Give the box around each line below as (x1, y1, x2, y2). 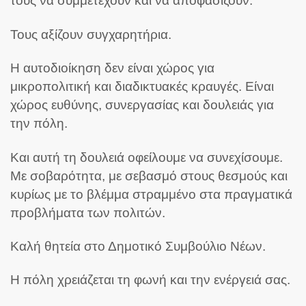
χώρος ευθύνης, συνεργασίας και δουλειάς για (10, 98, 274, 113)
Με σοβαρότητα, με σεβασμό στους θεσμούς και (10, 168, 288, 183)
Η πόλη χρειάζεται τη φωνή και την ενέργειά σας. (10, 273, 290, 288)
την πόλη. (10, 116, 68, 131)
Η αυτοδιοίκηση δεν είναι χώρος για (10, 61, 214, 76)
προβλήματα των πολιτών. (10, 205, 165, 220)
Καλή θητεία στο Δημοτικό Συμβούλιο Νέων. (10, 238, 266, 253)
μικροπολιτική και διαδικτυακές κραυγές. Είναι (10, 79, 274, 94)
